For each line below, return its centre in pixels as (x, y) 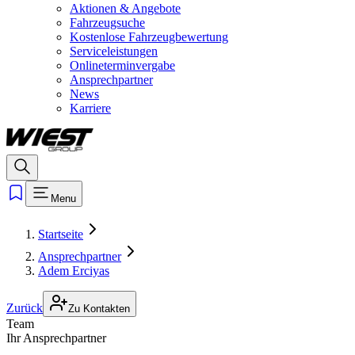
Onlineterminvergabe (122, 65)
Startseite (61, 235)
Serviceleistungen (114, 51)
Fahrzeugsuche (107, 23)
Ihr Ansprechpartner (56, 338)
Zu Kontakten (99, 309)
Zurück (25, 308)
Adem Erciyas (74, 271)
